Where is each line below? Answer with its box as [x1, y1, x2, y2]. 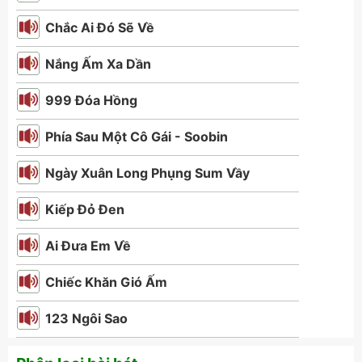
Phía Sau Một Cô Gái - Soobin [45, 128, 228, 145]
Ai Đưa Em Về [45, 238, 131, 254]
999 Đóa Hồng [45, 92, 137, 108]
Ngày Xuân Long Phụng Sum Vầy [45, 165, 250, 181]
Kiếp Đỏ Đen [45, 201, 124, 217]
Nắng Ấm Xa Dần [45, 56, 151, 72]
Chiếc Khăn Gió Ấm [45, 274, 167, 290]
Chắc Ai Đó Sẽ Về [45, 19, 154, 36]
